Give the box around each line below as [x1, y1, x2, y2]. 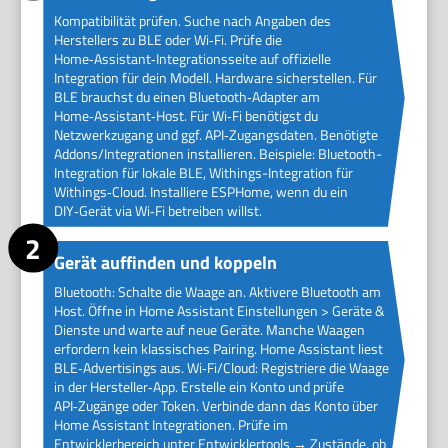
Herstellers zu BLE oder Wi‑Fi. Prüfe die [53, 28, 282, 50]
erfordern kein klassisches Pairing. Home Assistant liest [53, 338, 383, 360]
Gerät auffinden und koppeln [53, 248, 277, 276]
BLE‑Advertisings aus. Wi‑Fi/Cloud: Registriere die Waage [53, 357, 389, 379]
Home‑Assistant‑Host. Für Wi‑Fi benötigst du [53, 104, 318, 126]
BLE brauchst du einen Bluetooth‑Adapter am [53, 85, 320, 107]
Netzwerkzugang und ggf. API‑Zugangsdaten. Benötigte [53, 123, 378, 145]
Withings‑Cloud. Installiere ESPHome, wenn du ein [53, 180, 348, 202]
